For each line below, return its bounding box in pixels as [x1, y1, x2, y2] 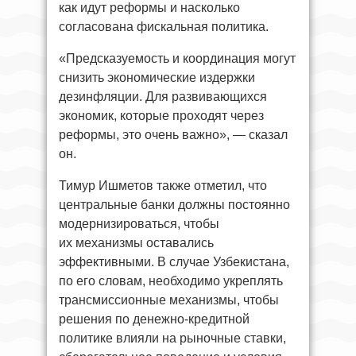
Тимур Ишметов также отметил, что [59, 179, 267, 193]
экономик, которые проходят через [59, 109, 264, 123]
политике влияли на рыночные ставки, [59, 331, 286, 346]
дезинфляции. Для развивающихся [59, 90, 267, 104]
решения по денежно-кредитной [59, 312, 250, 327]
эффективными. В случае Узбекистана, [59, 255, 289, 269]
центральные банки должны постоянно [59, 198, 290, 212]
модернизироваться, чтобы [59, 217, 219, 231]
